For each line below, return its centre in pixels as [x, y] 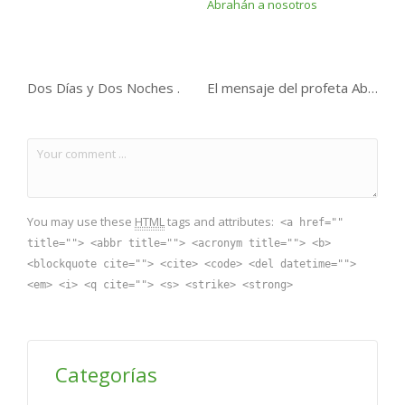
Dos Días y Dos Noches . [104, 87]
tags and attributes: [221, 221]
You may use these [81, 221]
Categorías [106, 374]
